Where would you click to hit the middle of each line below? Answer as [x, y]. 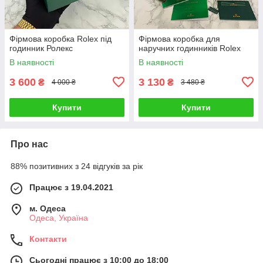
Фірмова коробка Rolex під [60, 38]
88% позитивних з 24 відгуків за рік [77, 166]
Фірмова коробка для [179, 38]
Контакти [48, 239]
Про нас [29, 144]
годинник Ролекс [41, 48]
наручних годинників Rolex [190, 48]
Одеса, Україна [59, 218]
